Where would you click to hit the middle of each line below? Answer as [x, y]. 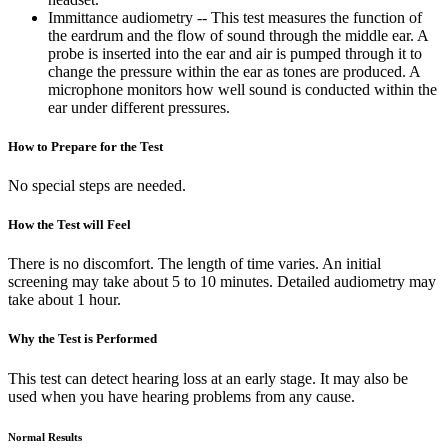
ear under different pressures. [139, 107]
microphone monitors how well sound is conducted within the [242, 89]
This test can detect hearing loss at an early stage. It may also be [208, 378]
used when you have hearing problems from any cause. [181, 396]
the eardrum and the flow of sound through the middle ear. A [238, 35]
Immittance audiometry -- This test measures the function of [235, 17]
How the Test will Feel [69, 225]
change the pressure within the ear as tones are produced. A [234, 71]
